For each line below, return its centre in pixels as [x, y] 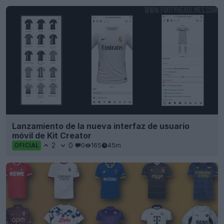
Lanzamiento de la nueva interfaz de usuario [101, 126]
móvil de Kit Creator [52, 135]
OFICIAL [26, 145]
